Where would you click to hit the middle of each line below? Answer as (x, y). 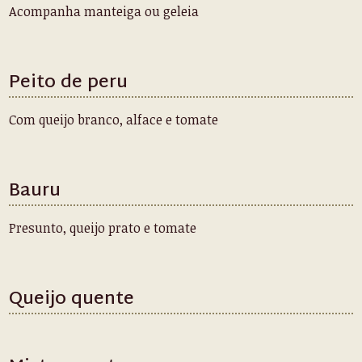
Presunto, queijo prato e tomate (103, 228)
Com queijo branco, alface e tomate (114, 120)
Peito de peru (69, 83)
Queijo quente (72, 300)
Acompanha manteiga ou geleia (104, 11)
